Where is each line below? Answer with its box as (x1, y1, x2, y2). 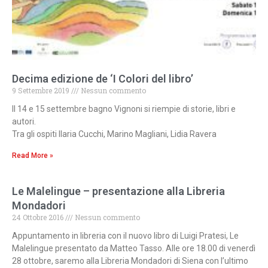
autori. (12, 117, 36, 127)
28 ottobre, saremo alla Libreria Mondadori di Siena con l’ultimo (12, 256, 248, 266)
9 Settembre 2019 (12, 86, 71, 96)
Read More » (12, 151, 53, 160)
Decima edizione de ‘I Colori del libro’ (12, 72, 193, 86)
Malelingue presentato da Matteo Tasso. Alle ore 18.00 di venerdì (12, 243, 255, 254)
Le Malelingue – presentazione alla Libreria (12, 185, 225, 198)
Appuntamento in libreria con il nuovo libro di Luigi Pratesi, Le (12, 231, 239, 241)
